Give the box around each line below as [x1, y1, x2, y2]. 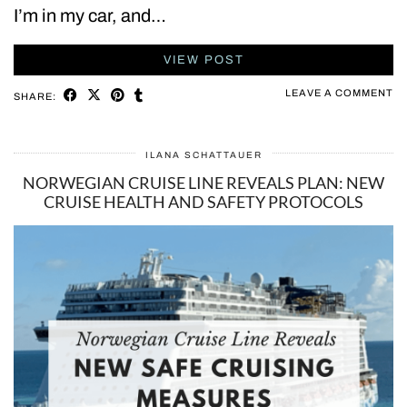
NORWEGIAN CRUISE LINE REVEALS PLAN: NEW [23, 172, 384, 193]
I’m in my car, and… [14, 5, 166, 25]
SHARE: [14, 90, 59, 102]
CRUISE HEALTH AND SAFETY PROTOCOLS [44, 191, 363, 212]
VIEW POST [163, 53, 244, 66]
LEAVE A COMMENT [285, 86, 393, 98]
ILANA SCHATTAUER [144, 149, 263, 160]
